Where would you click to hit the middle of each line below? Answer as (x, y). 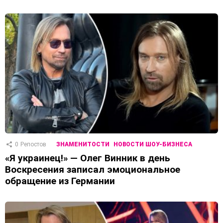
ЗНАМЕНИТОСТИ (83, 144)
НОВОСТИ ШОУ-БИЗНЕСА (153, 144)
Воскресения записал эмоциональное (93, 169)
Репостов (33, 144)
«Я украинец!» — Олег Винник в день (88, 158)
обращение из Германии (60, 181)
